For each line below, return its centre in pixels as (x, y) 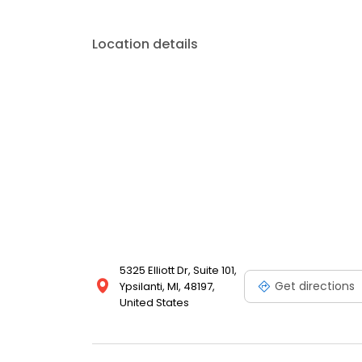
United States (154, 303)
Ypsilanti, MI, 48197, (167, 287)
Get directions (315, 286)
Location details (145, 44)
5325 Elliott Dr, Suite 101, (178, 271)
